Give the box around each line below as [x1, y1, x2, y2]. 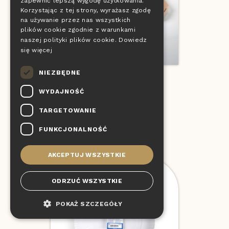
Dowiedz [119, 36, 147, 43]
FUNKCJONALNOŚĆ [39, 125, 107, 133]
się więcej [20, 47, 52, 54]
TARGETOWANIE [39, 106, 97, 114]
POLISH [123, 50, 143, 57]
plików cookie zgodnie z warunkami [20, 26, 135, 33]
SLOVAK [123, 15, 145, 22]
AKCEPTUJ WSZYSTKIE [48, 151, 126, 158]
